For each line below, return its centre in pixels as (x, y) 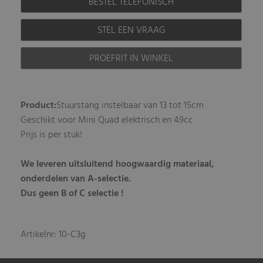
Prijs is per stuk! (52, 135)
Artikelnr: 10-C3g (53, 235)
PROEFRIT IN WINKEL (131, 58)
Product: (39, 105)
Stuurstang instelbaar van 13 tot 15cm (130, 105)
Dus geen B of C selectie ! (72, 193)
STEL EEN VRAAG (131, 30)
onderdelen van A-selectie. (76, 179)
